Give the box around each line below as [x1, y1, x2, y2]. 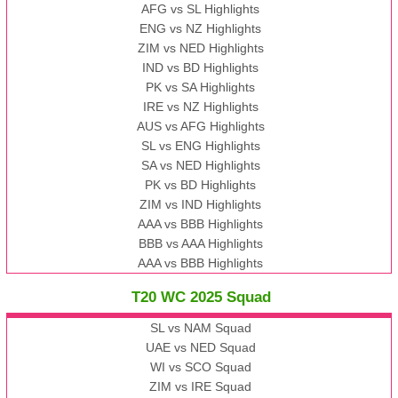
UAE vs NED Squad [145, 340, 256, 355]
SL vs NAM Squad [149, 321, 251, 336]
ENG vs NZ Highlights [139, 21, 262, 36]
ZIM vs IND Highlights [139, 197, 262, 212]
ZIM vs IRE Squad [149, 379, 252, 394]
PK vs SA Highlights [146, 80, 256, 95]
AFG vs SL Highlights [141, 2, 260, 17]
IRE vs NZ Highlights [142, 99, 259, 115]
